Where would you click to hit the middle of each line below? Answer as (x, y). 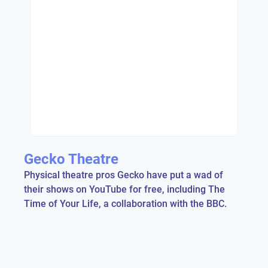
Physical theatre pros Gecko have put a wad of (124, 175)
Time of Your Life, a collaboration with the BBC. (125, 204)
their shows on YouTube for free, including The (124, 189)
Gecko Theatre (71, 159)
